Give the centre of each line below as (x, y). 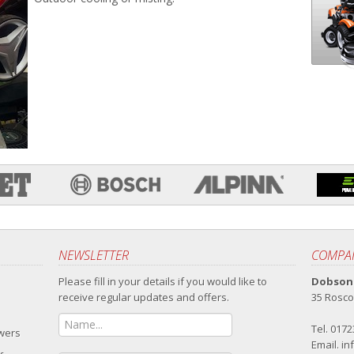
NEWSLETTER (94, 256)
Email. (326, 345)
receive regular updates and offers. (144, 298)
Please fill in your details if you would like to (163, 282)
